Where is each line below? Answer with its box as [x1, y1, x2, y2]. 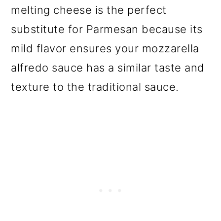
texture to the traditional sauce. [11, 80, 179, 93]
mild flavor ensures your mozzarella [11, 41, 199, 55]
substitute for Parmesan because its [11, 22, 203, 36]
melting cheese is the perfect [11, 3, 167, 16]
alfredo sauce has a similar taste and [11, 61, 205, 74]
